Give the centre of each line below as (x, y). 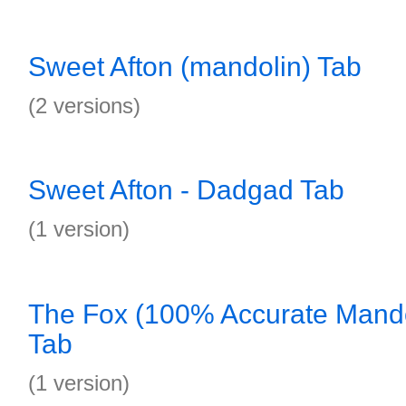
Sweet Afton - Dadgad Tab (186, 190)
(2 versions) (84, 106)
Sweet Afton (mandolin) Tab (195, 67)
